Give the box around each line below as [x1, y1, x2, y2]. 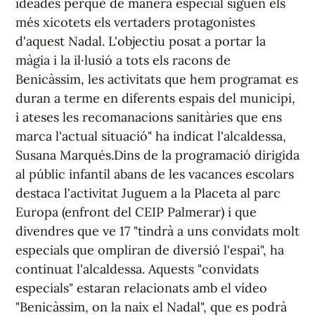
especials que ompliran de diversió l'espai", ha [15, 242, 284, 258]
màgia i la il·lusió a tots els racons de [15, 52, 231, 68]
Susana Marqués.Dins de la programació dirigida [15, 147, 300, 163]
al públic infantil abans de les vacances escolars [15, 166, 294, 182]
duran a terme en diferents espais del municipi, [15, 90, 295, 106]
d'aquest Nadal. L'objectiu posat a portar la [15, 33, 266, 49]
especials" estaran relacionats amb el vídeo [15, 280, 267, 296]
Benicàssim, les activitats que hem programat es [15, 71, 298, 87]
